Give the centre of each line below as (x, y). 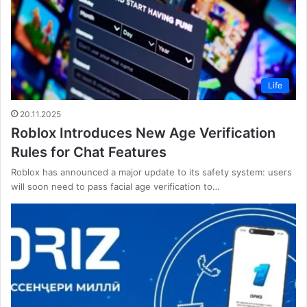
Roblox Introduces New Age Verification (143, 133)
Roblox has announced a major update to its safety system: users (151, 172)
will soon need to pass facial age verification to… (115, 187)
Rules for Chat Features (89, 152)
